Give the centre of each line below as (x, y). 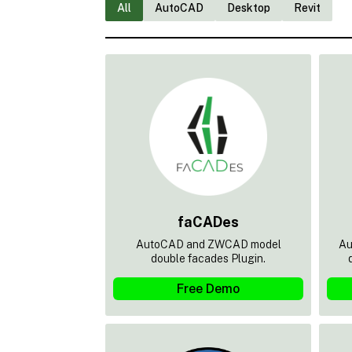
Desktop (249, 8)
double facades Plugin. (209, 258)
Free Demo (209, 288)
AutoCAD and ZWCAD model (208, 244)
